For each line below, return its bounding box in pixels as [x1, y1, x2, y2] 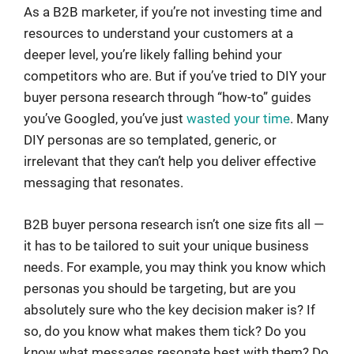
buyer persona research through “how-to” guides [24, 89, 311, 106]
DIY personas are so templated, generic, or [24, 132, 277, 149]
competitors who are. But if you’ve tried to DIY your [24, 68, 326, 85]
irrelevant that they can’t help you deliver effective [24, 153, 316, 170]
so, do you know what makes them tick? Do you [24, 322, 306, 339]
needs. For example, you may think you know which [24, 258, 326, 275]
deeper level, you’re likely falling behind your [24, 47, 282, 63]
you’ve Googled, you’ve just [24, 111, 186, 127]
